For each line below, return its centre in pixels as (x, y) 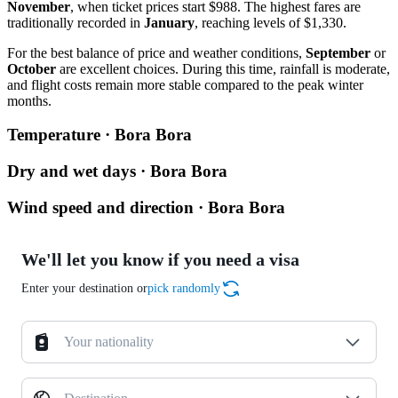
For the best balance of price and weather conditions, (156, 52)
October (32, 68)
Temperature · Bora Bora (99, 135)
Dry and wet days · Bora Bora (117, 171)
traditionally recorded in (76, 22)
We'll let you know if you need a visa (160, 260)
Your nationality (109, 342)
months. (29, 100)
